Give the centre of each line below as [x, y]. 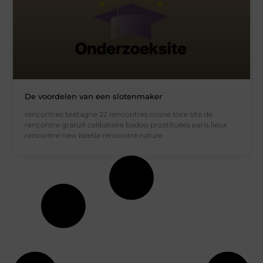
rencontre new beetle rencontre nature [94, 135]
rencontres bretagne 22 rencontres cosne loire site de [119, 114]
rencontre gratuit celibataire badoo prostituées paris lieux [126, 124]
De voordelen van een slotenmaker [94, 96]
